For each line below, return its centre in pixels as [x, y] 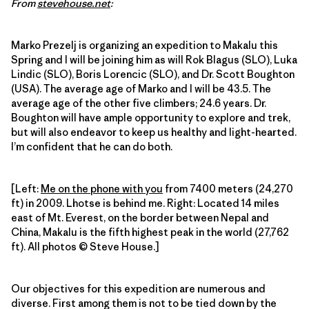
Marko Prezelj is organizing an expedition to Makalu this [144, 46]
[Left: [26, 189]
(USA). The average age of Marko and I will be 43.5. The [141, 89]
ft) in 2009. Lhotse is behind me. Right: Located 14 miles [145, 203]
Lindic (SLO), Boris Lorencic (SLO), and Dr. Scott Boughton [153, 74]
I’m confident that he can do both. [92, 147]
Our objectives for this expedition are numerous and [138, 289]
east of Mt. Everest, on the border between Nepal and [140, 218]
